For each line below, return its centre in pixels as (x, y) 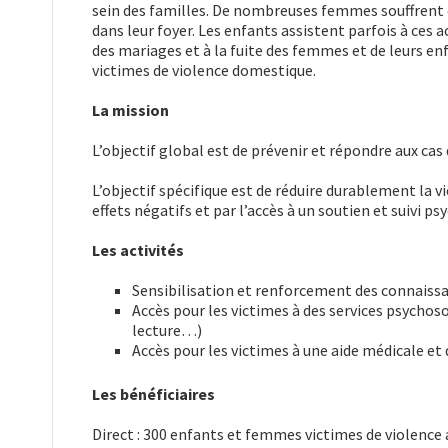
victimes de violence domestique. (204, 70)
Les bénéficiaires (153, 394)
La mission (130, 110)
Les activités (138, 250)
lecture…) (167, 330)
